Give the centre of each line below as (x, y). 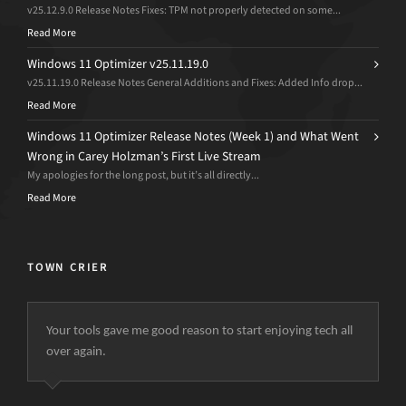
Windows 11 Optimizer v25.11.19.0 (118, 64)
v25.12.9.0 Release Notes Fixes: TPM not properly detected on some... (184, 10)
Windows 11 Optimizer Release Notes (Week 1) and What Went (193, 137)
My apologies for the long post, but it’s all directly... (143, 175)
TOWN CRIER (68, 267)
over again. (76, 353)
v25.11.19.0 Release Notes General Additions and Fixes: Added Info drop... (195, 83)
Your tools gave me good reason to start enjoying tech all (199, 332)
